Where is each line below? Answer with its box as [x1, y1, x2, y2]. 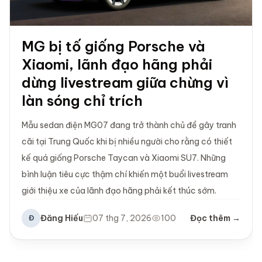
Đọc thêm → [190, 213, 240, 224]
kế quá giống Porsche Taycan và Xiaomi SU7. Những [22, 153, 226, 164]
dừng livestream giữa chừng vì [22, 74, 229, 92]
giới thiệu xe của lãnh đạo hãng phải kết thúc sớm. [22, 185, 216, 196]
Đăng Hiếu [40, 213, 83, 224]
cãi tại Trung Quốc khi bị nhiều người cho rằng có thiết [22, 136, 232, 147]
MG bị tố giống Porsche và [22, 37, 205, 56]
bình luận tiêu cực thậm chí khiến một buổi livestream [22, 169, 228, 180]
